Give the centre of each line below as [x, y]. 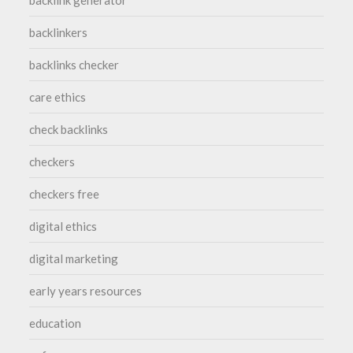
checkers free [65, 193]
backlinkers [59, 32]
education [56, 323]
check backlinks [69, 129]
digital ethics [63, 226]
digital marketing [74, 258]
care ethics [58, 97]
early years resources [86, 290]
